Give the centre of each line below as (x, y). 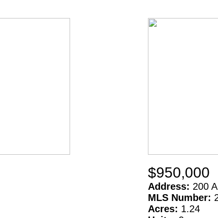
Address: (170, 186)
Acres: (164, 209)
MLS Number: (181, 197)
